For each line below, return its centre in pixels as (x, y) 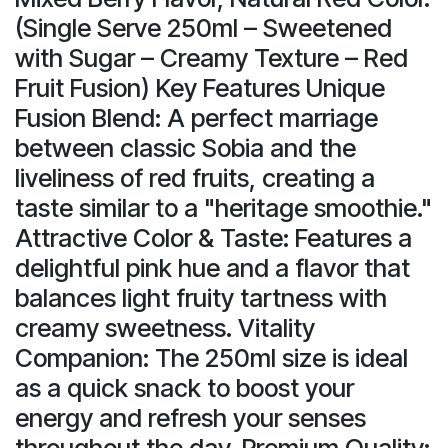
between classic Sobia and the (185, 147)
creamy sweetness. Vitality (165, 327)
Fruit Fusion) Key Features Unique (200, 87)
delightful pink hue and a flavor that (212, 267)
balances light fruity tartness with (201, 297)
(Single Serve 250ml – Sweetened (203, 27)
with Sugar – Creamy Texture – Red (211, 57)
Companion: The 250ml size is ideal (211, 357)
